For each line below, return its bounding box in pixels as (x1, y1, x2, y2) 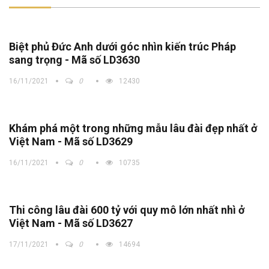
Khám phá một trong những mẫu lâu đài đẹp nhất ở (9, 122, 257, 135)
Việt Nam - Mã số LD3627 (9, 217, 133, 230)
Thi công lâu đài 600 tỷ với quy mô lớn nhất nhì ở (9, 204, 244, 217)
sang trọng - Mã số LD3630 (9, 53, 140, 67)
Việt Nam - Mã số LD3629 (9, 135, 133, 148)
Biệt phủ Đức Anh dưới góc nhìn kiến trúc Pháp (9, 40, 236, 53)
